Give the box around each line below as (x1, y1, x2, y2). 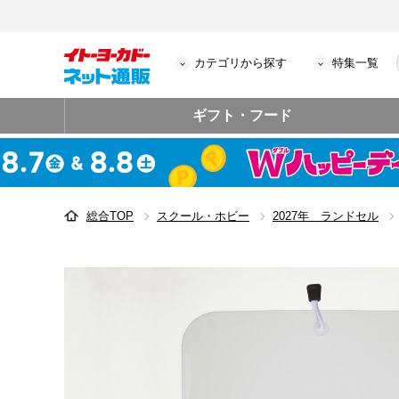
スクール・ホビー (157, 209, 249, 223)
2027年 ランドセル (273, 209, 379, 223)
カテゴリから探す (194, 56, 287, 69)
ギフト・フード (192, 108, 293, 123)
